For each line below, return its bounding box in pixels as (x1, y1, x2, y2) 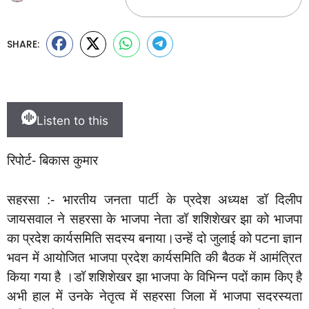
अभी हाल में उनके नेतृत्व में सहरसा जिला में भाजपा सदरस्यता (7, 288, 302, 303)
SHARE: (7, 37, 39, 51)
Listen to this (37, 114, 108, 128)
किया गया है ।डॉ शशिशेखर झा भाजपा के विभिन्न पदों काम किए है (7, 269, 302, 284)
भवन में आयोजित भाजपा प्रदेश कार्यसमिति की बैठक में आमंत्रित (7, 250, 302, 265)
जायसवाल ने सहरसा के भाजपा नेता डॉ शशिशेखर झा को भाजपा (7, 211, 302, 226)
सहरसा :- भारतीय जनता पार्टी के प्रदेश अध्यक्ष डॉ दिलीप (7, 192, 302, 207)
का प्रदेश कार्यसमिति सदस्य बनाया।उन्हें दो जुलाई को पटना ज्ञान (7, 230, 302, 246)
